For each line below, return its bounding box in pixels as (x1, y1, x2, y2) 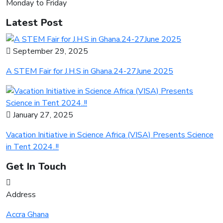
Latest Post (6, 16, 63, 30)
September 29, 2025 (11, 46, 88, 57)
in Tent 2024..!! (6, 141, 59, 153)
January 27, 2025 (11, 110, 73, 121)
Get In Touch (6, 160, 66, 174)
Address (6, 189, 36, 201)
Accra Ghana (6, 209, 49, 221)
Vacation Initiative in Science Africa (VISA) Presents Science (6, 129, 214, 141)
